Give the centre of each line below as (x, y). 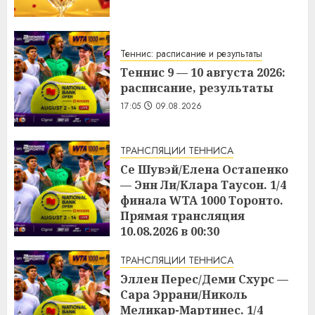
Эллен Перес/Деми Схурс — (204, 279)
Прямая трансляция (182, 216)
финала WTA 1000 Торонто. (202, 200)
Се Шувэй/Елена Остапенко (204, 169)
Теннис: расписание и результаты (191, 54)
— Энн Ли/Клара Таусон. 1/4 (203, 185)
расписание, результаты (197, 88)
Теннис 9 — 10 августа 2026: (203, 73)
